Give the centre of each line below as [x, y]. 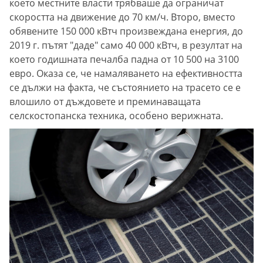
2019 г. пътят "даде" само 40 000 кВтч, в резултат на [126, 45]
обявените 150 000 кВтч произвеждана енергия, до [126, 31]
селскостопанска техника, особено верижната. [116, 115]
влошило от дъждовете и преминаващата [105, 101]
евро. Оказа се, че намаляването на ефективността [126, 73]
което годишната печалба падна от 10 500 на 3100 [124, 59]
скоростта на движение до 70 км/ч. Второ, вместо [122, 17]
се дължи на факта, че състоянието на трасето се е [125, 87]
